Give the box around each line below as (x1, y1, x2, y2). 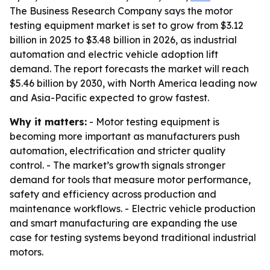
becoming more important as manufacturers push (10, 130, 240, 142)
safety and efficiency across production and (10, 188, 216, 200)
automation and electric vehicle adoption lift (10, 48, 218, 60)
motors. (10, 246, 43, 258)
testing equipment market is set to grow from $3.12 (10, 19, 243, 31)
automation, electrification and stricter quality (10, 145, 225, 157)
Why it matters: (10, 116, 87, 128)
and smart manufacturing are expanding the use (10, 217, 237, 229)
